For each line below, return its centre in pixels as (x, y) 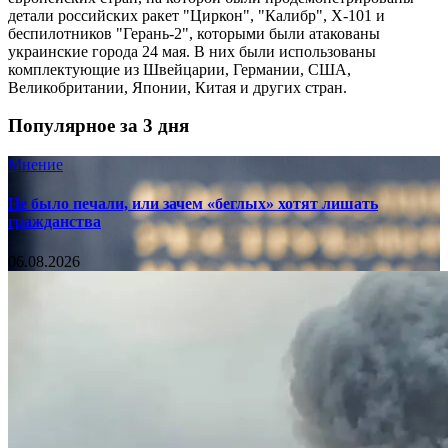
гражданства (54, 222)
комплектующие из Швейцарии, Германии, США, (179, 69)
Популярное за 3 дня (98, 126)
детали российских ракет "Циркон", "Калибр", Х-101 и (196, 15)
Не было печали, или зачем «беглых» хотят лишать (193, 204)
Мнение (35, 165)
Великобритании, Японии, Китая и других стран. (177, 87)
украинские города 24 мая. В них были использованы (192, 51)
